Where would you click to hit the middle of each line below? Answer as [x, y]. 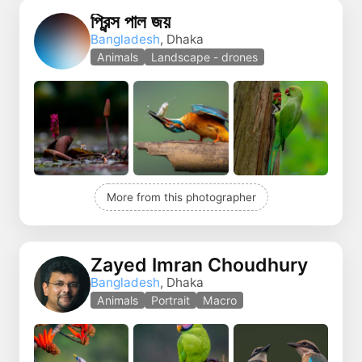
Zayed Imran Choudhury [199, 265]
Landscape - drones [204, 57]
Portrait [170, 300]
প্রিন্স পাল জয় [130, 21]
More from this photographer [181, 198]
